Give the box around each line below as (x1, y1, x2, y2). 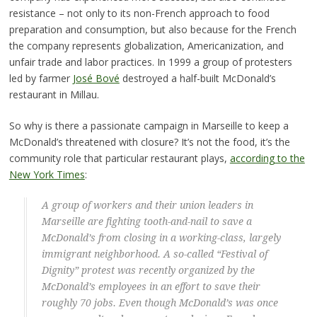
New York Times (8, 167, 85, 181)
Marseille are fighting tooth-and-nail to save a (41, 215, 252, 227)
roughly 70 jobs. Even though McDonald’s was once (41, 296, 278, 309)
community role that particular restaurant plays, (8, 151, 230, 165)
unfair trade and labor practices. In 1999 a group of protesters (8, 54, 292, 69)
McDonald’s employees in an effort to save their (41, 280, 260, 292)
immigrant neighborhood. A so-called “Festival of (41, 248, 267, 260)
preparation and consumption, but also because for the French (8, 22, 296, 36)
